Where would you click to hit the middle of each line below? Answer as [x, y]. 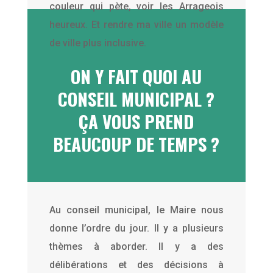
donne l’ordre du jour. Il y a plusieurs [136, 228]
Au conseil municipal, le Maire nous [136, 210]
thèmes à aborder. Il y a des [136, 246]
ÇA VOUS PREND [136, 121]
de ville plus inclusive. [97, 43]
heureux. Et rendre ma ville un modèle [136, 24]
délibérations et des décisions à [136, 264]
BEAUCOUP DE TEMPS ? [136, 143]
